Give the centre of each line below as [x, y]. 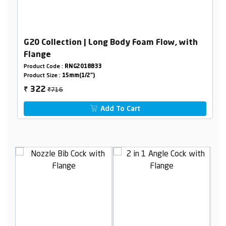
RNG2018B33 [83, 67]
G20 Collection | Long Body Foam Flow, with [110, 43]
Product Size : [43, 76]
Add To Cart [120, 109]
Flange [37, 55]
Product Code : [44, 67]
